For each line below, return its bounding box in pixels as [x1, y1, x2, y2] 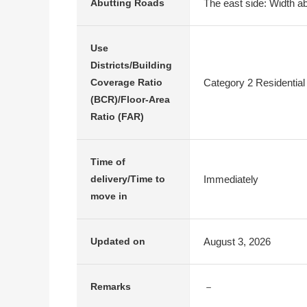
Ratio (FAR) [90, 111, 144, 122]
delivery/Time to [90, 173, 165, 184]
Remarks [90, 281, 131, 292]
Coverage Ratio [90, 77, 162, 88]
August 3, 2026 [204, 235, 271, 247]
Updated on [90, 236, 145, 247]
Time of [90, 156, 125, 167]
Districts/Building [90, 60, 172, 71]
